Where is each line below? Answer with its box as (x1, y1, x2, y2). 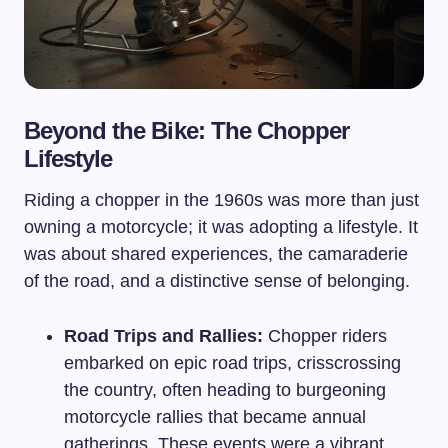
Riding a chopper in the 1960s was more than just (24, 190, 419, 210)
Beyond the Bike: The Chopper (24, 117, 350, 144)
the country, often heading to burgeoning (64, 380, 386, 400)
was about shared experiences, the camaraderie (24, 244, 408, 264)
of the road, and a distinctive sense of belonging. (24, 271, 410, 291)
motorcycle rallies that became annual (64, 407, 366, 427)
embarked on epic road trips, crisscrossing (64, 353, 401, 373)
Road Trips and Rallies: (64, 326, 263, 346)
